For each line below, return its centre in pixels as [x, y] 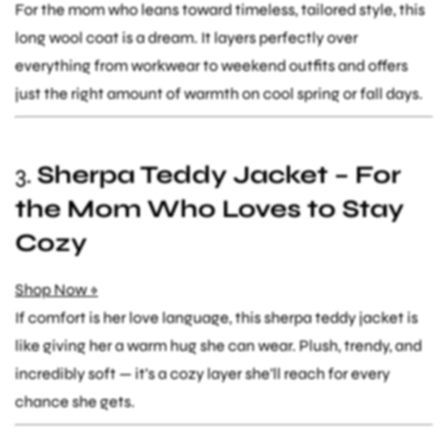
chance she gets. [75, 401]
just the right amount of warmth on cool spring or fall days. [219, 93]
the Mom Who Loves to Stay [209, 208]
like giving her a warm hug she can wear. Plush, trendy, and [218, 345]
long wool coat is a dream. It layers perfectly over [186, 37]
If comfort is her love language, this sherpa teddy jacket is [216, 317]
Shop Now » [56, 289]
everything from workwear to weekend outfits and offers [211, 65]
